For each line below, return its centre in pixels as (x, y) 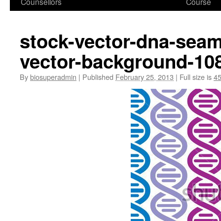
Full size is (196, 77)
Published (98, 77)
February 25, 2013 (145, 77)
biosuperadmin (53, 77)
